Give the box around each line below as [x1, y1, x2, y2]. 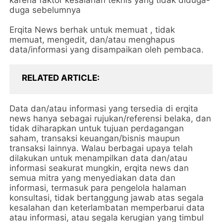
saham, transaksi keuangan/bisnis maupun [9, 133, 180, 143]
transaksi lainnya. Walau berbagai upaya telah [9, 143, 193, 153]
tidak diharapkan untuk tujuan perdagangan [9, 123, 184, 133]
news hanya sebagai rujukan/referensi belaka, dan [9, 113, 212, 123]
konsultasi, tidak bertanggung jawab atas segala [9, 193, 204, 203]
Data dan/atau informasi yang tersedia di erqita [9, 104, 199, 113]
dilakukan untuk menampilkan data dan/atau [9, 153, 188, 163]
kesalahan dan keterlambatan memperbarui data [9, 203, 205, 213]
